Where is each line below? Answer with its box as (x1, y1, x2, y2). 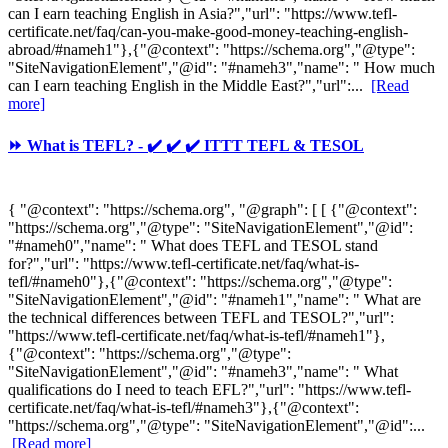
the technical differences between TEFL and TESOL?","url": (8, 308, 394, 326)
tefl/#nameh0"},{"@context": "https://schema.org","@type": (8, 272, 392, 290)
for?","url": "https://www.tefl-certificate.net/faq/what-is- (8, 254, 359, 272)
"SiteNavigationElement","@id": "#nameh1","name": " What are (8, 290, 421, 308)
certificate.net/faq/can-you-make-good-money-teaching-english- (8, 23, 408, 41)
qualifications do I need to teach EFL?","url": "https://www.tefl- (8, 380, 411, 398)
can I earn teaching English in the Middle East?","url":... (8, 77, 371, 95)
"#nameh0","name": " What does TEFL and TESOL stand (8, 236, 378, 254)
